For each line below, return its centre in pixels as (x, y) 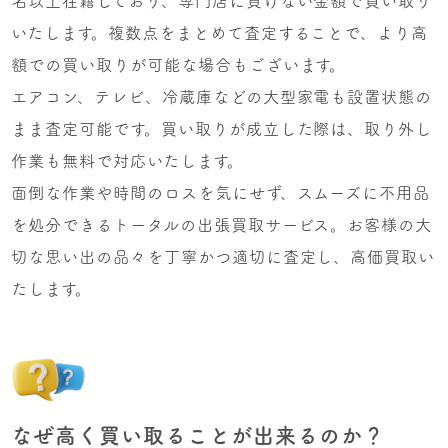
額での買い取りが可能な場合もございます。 (179, 65)
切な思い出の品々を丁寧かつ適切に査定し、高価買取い (223, 257)
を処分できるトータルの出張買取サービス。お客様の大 (222, 225)
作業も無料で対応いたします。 (127, 161)
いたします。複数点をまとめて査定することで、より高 (220, 33)
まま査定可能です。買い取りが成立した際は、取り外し (222, 129)
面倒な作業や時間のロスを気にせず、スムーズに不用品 (221, 193)
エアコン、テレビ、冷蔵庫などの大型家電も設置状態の (222, 97)
